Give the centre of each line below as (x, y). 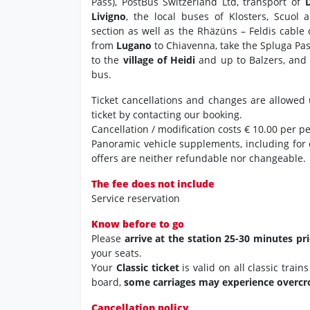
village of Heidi (159, 60)
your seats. (117, 253)
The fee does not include (153, 184)
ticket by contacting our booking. (167, 115)
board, (108, 282)
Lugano (134, 46)
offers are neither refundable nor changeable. (199, 158)
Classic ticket (147, 268)
